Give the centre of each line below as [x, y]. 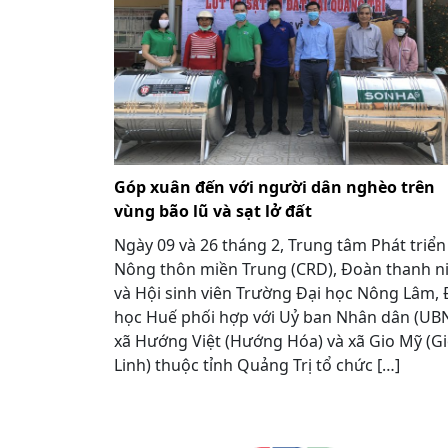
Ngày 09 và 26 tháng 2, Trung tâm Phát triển [280, 244]
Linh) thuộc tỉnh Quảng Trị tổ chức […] [257, 364]
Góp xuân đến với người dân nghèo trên [274, 186]
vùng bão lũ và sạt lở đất [213, 210]
